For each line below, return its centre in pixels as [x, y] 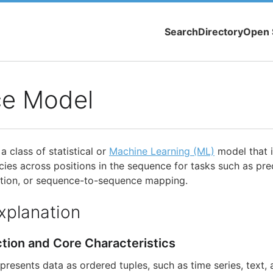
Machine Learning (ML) [162, 151]
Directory [221, 32]
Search [181, 32]
